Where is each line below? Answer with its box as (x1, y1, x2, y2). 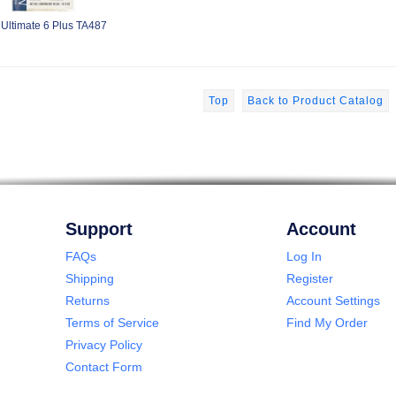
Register (286, 270, 333, 286)
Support (65, 218, 133, 239)
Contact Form (65, 359, 142, 374)
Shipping (65, 270, 114, 286)
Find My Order (286, 315, 368, 330)
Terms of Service (65, 315, 159, 330)
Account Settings (286, 293, 380, 308)
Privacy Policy (65, 337, 142, 352)
